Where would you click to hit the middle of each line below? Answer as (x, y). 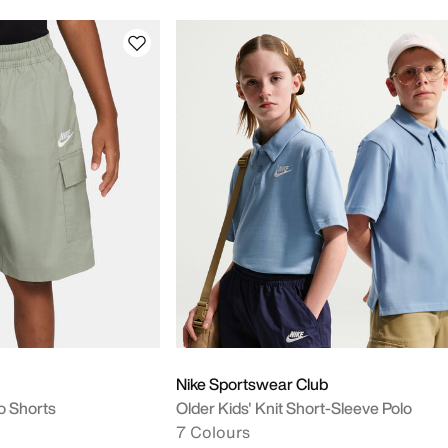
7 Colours (213, 432)
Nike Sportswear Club (252, 384)
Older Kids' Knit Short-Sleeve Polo (294, 408)
